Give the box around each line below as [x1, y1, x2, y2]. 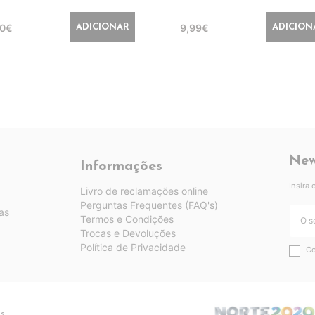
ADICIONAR [76, 22, 129, 32]
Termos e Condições [79, 212, 174, 225]
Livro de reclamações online [79, 184, 208, 197]
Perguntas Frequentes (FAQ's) [79, 198, 218, 211]
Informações [79, 159, 162, 174]
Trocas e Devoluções [79, 226, 176, 239]
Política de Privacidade [79, 240, 186, 253]
